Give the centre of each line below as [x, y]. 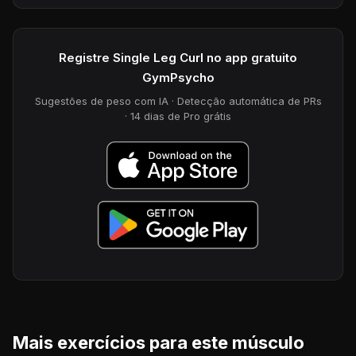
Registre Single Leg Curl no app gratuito [178, 57]
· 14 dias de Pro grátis [178, 116]
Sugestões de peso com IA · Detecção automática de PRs [178, 101]
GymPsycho [178, 77]
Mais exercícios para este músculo [159, 342]
